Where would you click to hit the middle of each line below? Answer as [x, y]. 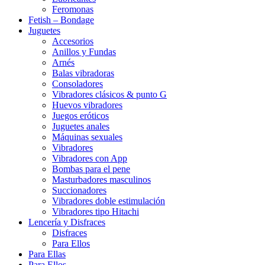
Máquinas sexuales [87, 137]
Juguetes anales [81, 127]
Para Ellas [47, 254]
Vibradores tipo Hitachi [96, 212]
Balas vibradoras [83, 73]
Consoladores [77, 84]
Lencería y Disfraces [67, 222]
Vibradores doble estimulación [109, 201]
